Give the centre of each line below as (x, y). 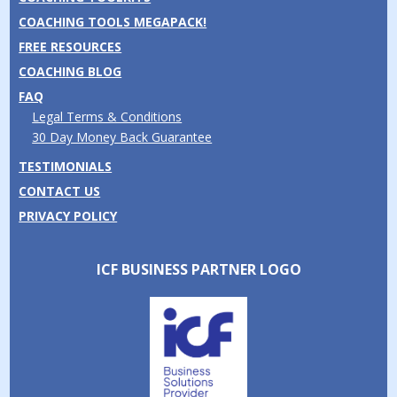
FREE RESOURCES (70, 46)
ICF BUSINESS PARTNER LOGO (198, 269)
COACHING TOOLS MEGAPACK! (113, 21)
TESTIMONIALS (66, 166)
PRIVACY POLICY (68, 215)
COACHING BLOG (70, 71)
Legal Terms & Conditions (107, 116)
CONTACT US (60, 191)
